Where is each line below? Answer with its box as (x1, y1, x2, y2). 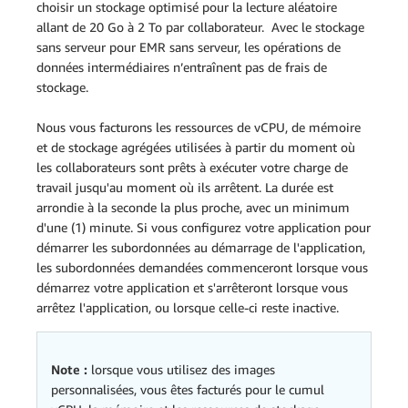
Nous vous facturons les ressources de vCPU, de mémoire (36, 119, 361, 135)
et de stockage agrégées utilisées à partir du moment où (36, 139, 355, 155)
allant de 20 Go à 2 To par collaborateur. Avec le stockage (36, 19, 364, 35)
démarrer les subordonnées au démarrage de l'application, (36, 240, 365, 255)
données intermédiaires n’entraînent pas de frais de (36, 59, 327, 75)
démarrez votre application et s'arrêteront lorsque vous (36, 280, 348, 295)
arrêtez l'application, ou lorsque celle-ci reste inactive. (36, 300, 339, 315)
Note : (51, 362, 87, 377)
